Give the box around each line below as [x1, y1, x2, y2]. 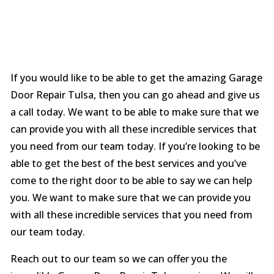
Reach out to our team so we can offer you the [10, 252, 227, 265]
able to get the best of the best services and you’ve [10, 157, 246, 170]
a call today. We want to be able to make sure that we [10, 105, 259, 119]
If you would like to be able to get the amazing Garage [10, 71, 262, 84]
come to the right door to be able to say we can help [10, 174, 252, 187]
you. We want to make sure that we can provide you [10, 191, 251, 204]
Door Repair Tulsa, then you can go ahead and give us [10, 88, 260, 102]
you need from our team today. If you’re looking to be [10, 139, 260, 153]
